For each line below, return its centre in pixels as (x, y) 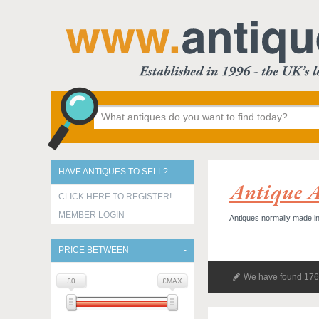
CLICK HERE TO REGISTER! (115, 197)
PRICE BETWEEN (94, 250)
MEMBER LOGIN (91, 215)
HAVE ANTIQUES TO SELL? (113, 172)
